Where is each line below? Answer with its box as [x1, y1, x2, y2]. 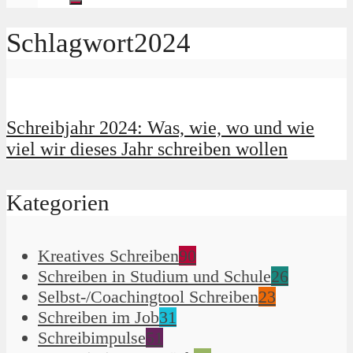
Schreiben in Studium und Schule [38, 266, 271, 287]
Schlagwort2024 [6, 28, 191, 59]
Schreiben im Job [38, 307, 159, 328]
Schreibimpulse [38, 328, 146, 348]
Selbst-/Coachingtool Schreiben [38, 287, 258, 307]
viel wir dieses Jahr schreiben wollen [6, 138, 288, 159]
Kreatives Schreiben [38, 246, 179, 266]
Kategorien [6, 190, 110, 216]
